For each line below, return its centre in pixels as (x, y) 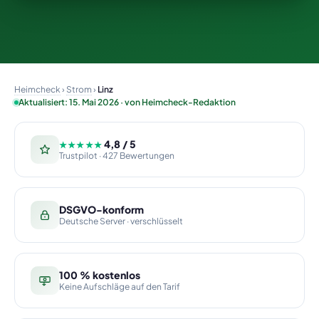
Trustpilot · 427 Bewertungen (117, 156)
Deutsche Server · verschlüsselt (121, 221)
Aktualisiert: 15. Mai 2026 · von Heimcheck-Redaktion (127, 102)
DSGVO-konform (101, 209)
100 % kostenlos (100, 275)
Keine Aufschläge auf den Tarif (120, 287)
